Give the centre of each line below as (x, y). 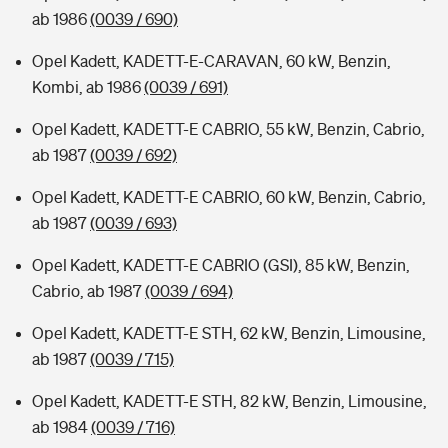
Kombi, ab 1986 (88, 87)
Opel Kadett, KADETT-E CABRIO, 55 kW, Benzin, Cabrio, (228, 129)
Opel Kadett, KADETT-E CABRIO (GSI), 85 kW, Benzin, (221, 265)
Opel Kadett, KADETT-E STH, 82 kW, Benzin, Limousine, (229, 401)
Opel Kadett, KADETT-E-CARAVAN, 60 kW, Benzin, (211, 61)
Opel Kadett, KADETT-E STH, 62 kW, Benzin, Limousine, (229, 333)
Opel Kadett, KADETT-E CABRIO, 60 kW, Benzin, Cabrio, (229, 197)
